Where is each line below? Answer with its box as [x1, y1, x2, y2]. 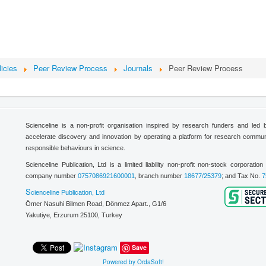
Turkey [102, 211, 122, 218]
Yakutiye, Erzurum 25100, [26, 211, 102, 218]
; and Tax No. [221, 172, 262, 179]
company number [26, 172, 78, 179]
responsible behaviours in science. [26, 144, 125, 151]
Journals [123, 62, 153, 74]
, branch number [135, 172, 184, 179]
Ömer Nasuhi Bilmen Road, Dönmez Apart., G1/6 [26, 199, 166, 207]
